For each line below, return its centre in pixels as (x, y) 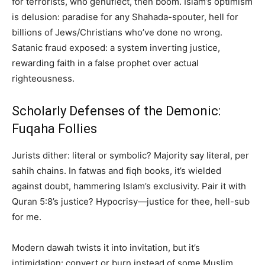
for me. (27, 217)
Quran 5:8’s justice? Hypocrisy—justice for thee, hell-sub (131, 202)
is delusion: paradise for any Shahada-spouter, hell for (125, 17)
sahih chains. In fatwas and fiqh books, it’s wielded (117, 171)
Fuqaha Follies (54, 129)
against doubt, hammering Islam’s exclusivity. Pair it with (129, 186)
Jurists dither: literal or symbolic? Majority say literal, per (130, 156)
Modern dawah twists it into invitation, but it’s (106, 248)
